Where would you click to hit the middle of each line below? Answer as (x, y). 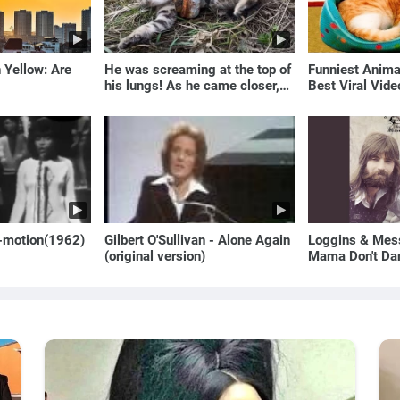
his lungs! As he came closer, (192, 85)
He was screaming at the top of (198, 69)
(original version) (155, 256)
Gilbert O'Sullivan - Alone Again (198, 240)
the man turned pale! (166, 101)
